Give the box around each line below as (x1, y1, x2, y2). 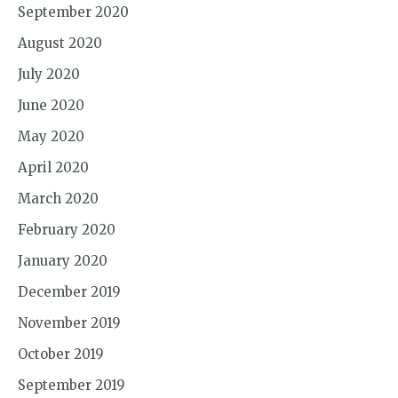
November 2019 (18, 314, 121, 332)
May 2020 (18, 128, 84, 146)
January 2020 (18, 252, 107, 270)
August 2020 (18, 35, 102, 52)
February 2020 (18, 221, 115, 239)
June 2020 (18, 97, 84, 115)
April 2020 (18, 159, 89, 177)
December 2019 (18, 283, 121, 301)
